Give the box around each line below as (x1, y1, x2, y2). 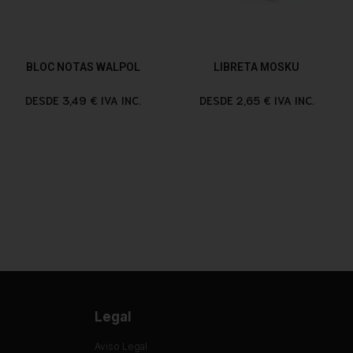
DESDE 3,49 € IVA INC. (25, 92, 142, 107)
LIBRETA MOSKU (214, 60, 300, 73)
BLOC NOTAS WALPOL (26, 60, 141, 73)
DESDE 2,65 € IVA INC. (199, 92, 314, 107)
